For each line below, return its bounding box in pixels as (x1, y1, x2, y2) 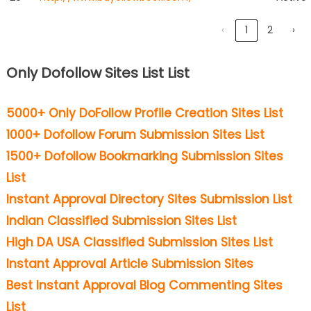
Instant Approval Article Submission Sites (6, 255, 253, 272)
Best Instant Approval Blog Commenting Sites (6, 276, 283, 294)
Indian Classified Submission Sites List (6, 212, 237, 229)
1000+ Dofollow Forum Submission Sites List (6, 126, 264, 143)
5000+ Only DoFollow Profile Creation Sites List (6, 104, 283, 121)
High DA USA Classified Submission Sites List (6, 233, 273, 251)
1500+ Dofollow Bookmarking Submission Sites (6, 147, 283, 165)
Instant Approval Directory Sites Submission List (6, 190, 292, 208)
